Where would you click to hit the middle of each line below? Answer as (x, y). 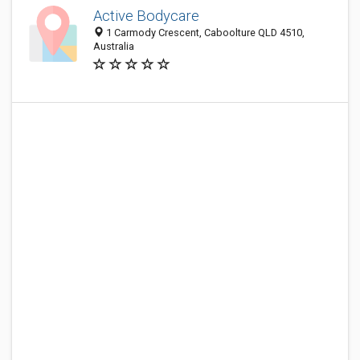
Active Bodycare (146, 16)
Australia (114, 46)
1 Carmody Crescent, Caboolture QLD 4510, (204, 33)
